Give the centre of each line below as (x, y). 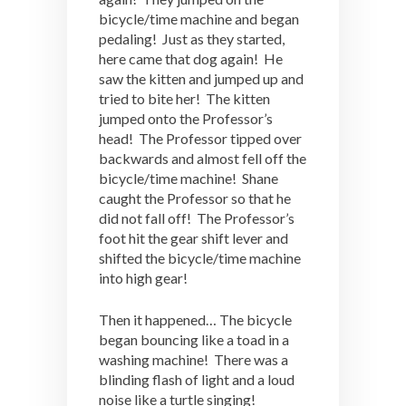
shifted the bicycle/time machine (200, 258)
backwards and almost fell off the (203, 158)
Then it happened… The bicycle (195, 319)
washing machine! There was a (193, 359)
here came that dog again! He (191, 58)
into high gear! (145, 278)
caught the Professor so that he (195, 198)
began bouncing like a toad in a (194, 339)
